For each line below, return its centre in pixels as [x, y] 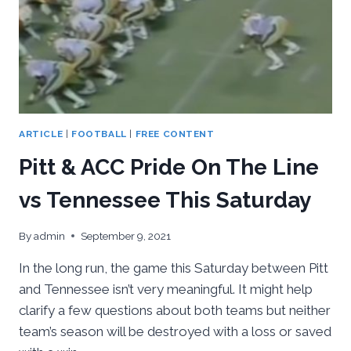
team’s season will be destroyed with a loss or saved [175, 331]
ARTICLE [41, 134]
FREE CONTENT [175, 134]
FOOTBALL [99, 134]
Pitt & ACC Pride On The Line [169, 167]
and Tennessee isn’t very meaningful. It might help [166, 289]
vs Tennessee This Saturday [165, 200]
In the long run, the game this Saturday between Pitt [174, 268]
